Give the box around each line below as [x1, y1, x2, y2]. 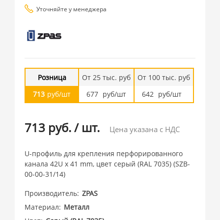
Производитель [25, 189, 78, 198]
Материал [25, 202, 59, 212]
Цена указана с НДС [110, 124, 180, 134]
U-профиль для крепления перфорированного [25, 149, 183, 158]
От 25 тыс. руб [82, 72, 131, 82]
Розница [37, 72, 66, 82]
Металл [64, 202, 90, 212]
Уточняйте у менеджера [36, 4, 107, 13]
